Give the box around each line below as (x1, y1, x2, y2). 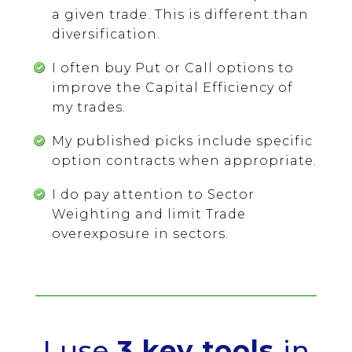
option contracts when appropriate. (51, 152, 317, 168)
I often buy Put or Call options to (51, 60, 294, 75)
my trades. (51, 99, 126, 115)
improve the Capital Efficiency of (51, 79, 293, 95)
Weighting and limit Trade (51, 206, 246, 222)
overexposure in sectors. (51, 225, 229, 241)
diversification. (51, 26, 160, 42)
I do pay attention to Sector (51, 186, 255, 202)
